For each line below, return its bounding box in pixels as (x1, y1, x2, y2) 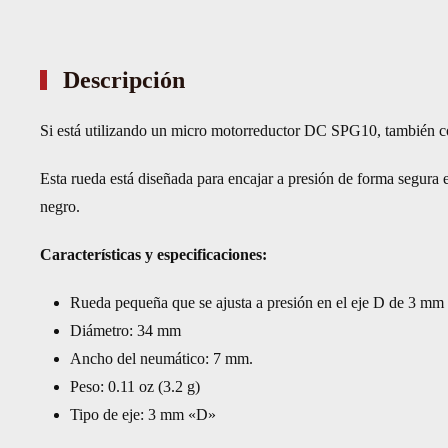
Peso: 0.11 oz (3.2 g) (70, 378, 200, 395)
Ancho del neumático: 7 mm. (70, 350, 253, 367)
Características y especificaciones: (40, 246, 267, 263)
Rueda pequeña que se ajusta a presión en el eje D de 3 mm (70, 294, 444, 311)
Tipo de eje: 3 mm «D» (70, 406, 216, 423)
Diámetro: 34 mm (70, 322, 181, 339)
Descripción (57, 67, 186, 93)
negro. (40, 198, 80, 215)
